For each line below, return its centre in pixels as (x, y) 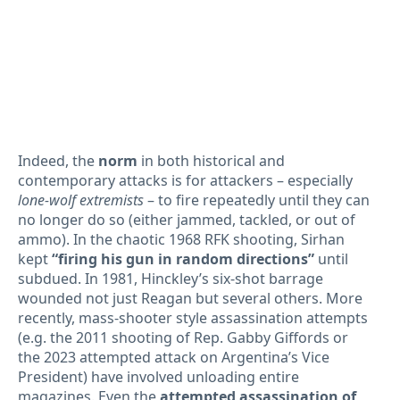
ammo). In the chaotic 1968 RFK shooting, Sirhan (181, 239)
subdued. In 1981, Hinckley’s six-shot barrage (171, 278)
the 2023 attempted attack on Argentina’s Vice (174, 357)
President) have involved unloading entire (158, 376)
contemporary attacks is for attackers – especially (185, 180)
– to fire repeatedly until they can (257, 200)
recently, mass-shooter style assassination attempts (193, 317)
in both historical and (211, 160)
